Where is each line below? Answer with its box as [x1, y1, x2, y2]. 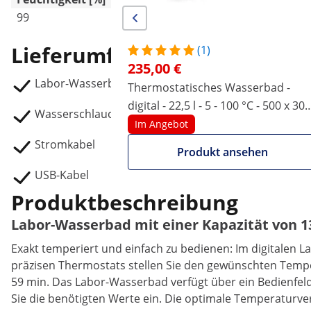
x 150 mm [158, 116, 178, 131]
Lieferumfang [11, 41, 153, 69]
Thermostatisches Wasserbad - [128, 80, 290, 95]
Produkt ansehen [176, 144, 268, 160]
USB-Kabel [35, 167, 89, 183]
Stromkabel [35, 137, 95, 152]
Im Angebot [135, 117, 188, 131]
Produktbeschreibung [11, 188, 238, 217]
